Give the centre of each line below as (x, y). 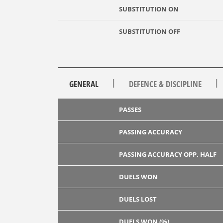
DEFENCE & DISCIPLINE (165, 84)
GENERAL (84, 84)
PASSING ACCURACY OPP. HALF (168, 154)
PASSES (130, 110)
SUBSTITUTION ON (149, 9)
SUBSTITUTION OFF (150, 31)
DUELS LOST (138, 199)
